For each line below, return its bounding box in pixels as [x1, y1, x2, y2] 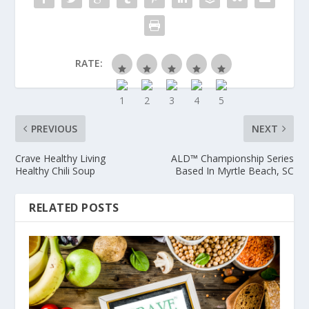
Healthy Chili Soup [15, 164, 96, 177]
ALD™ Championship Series [170, 152, 294, 165]
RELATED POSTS [29, 200, 119, 215]
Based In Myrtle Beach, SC [175, 164, 294, 177]
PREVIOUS [31, 122, 78, 135]
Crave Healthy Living [15, 152, 106, 165]
